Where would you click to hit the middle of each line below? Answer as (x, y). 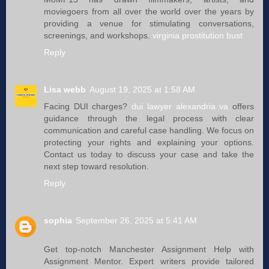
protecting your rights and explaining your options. (149, 142)
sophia (58, 220)
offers (241, 106)
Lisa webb (65, 89)
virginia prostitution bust (198, 35)
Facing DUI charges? (88, 106)
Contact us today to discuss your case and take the (149, 154)
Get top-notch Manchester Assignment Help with (149, 249)
